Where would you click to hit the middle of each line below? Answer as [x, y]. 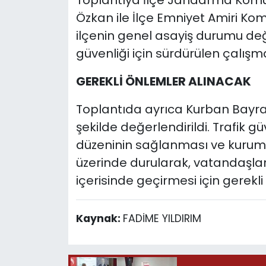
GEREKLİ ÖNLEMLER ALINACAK [163, 82]
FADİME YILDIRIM [162, 219]
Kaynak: [99, 219]
